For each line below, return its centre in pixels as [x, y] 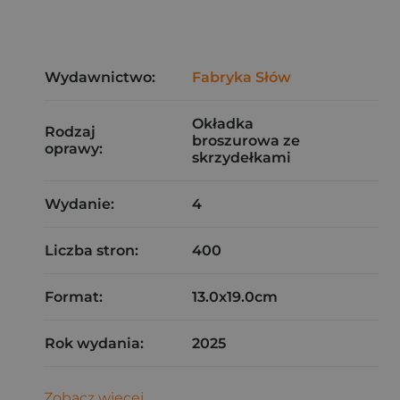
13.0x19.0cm [235, 297]
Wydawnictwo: [100, 77]
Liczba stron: [92, 250]
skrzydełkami [242, 158]
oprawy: [74, 149]
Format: [74, 297]
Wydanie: [79, 204]
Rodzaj [70, 132]
